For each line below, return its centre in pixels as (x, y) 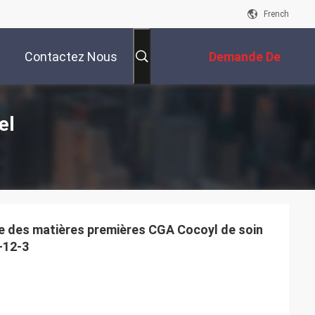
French (276, 14)
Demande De (245, 57)
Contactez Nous (71, 57)
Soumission (247, 113)
